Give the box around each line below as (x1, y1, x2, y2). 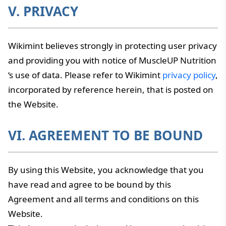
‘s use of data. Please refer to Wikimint (8, 69, 162, 81)
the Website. (8, 98, 59, 110)
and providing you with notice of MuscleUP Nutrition (8, 54, 216, 66)
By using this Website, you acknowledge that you (8, 164, 204, 176)
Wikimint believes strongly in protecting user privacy (8, 40, 217, 51)
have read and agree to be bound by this (8, 179, 171, 190)
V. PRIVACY (8, 2, 78, 20)
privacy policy (162, 69, 215, 81)
